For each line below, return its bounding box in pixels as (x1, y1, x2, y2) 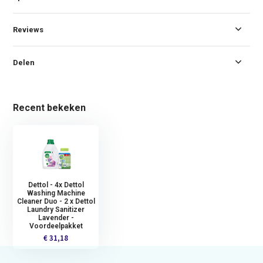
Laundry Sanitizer (27, 205, 85, 214)
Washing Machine (26, 188, 85, 197)
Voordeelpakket (29, 221, 83, 230)
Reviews (13, 25, 44, 34)
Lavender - (38, 213, 74, 222)
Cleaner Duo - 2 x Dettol (16, 197, 95, 205)
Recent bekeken (13, 102, 86, 113)
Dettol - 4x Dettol (28, 180, 84, 189)
